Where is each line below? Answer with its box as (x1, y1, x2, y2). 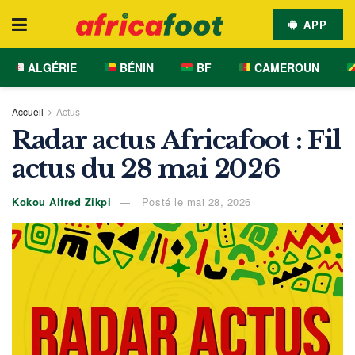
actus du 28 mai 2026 (12, 153, 280, 185)
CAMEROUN (250, 59, 319, 75)
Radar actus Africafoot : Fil (12, 124, 342, 156)
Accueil (12, 105, 44, 118)
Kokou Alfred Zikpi (12, 193, 112, 209)
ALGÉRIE (24, 59, 77, 75)
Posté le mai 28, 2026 (138, 193, 251, 209)
